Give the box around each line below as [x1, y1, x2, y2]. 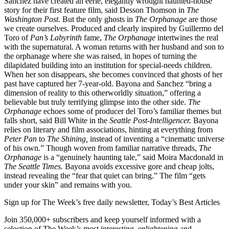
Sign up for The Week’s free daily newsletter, [4, 198, 151, 207]
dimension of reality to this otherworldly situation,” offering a [4, 88, 201, 98]
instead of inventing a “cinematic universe [88, 134, 224, 144]
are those [187, 15, 217, 24]
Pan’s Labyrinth [30, 33, 82, 42]
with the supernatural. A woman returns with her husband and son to [4, 42, 224, 52]
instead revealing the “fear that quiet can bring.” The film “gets [4, 171, 205, 180]
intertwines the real [155, 33, 218, 42]
